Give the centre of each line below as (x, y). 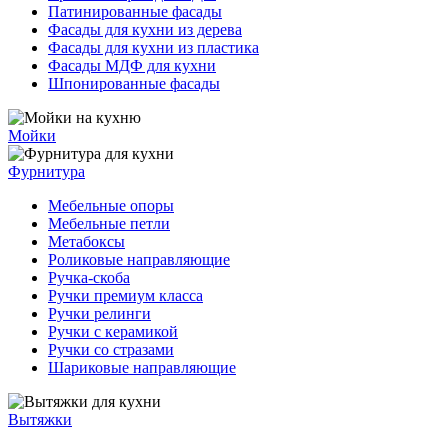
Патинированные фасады (135, 11)
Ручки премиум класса (125, 295)
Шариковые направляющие (142, 367)
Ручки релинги (99, 313)
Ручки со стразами (111, 349)
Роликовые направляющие (139, 259)
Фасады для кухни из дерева (145, 29)
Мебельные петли (109, 223)
